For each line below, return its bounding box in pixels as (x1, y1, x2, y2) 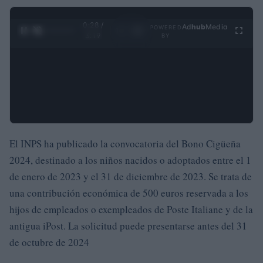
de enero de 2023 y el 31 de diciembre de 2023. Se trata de (9, 169, 252, 183)
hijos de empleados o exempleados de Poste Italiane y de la (9, 202, 253, 216)
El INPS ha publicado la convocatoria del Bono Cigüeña (9, 136, 241, 150)
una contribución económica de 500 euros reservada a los (9, 186, 248, 200)
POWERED (149, 23, 182, 31)
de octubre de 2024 (9, 235, 89, 249)
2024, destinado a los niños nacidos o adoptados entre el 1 (9, 153, 251, 167)
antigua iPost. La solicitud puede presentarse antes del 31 (9, 218, 247, 232)
